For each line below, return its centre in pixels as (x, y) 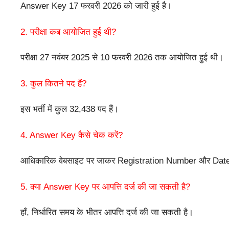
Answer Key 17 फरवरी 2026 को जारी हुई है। (96, 6)
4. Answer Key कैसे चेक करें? (72, 135)
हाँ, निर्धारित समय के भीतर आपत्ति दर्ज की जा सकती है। (107, 213)
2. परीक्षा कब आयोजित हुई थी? (68, 32)
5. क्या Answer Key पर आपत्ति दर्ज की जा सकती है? (105, 187)
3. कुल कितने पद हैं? (53, 83)
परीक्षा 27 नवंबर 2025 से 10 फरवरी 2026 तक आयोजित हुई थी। (122, 58)
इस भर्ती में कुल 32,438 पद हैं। (70, 109)
